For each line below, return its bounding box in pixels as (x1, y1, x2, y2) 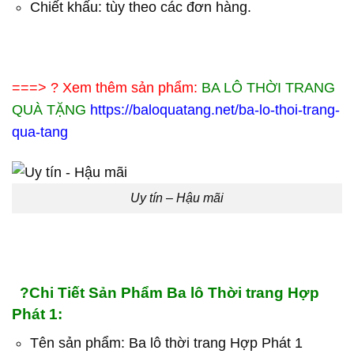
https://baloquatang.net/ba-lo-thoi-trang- (90, 102, 340, 119)
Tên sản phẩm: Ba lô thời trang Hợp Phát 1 (29, 335, 303, 352)
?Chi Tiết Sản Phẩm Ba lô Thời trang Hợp (12, 284, 319, 301)
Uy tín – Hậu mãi (130, 191, 224, 205)
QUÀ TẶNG (12, 102, 86, 119)
